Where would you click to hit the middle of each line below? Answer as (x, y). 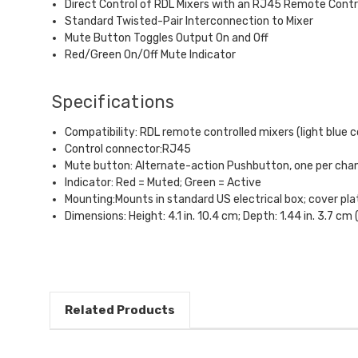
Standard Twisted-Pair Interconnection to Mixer (189, 21)
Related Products (119, 310)
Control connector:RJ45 (128, 149)
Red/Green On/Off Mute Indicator (151, 54)
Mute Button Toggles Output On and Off (167, 38)
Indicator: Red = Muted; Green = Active (163, 182)
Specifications (113, 101)
